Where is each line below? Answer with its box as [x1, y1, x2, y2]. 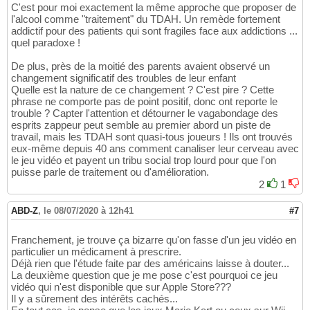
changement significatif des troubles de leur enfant [11, 72, 236, 84]
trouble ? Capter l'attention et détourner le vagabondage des [11, 107, 278, 120]
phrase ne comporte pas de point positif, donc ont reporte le [11, 95, 277, 108]
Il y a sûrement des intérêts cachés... [11, 293, 178, 305]
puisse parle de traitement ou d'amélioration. [11, 166, 209, 179]
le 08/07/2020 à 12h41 [44, 206, 134, 217]
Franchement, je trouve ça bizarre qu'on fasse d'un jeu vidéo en [11, 234, 296, 246]
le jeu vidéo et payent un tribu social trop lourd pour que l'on [11, 154, 276, 167]
